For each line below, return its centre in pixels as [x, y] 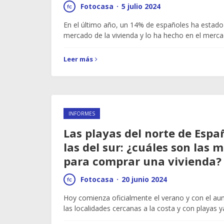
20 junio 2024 [144, 179]
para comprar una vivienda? [142, 161]
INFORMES [82, 113]
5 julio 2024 [141, 6]
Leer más [78, 59]
